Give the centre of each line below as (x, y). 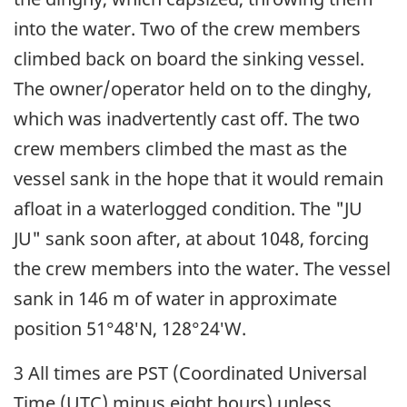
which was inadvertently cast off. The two (187, 118)
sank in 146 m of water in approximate (175, 298)
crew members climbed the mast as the (180, 148)
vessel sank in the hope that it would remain (199, 178)
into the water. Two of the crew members (187, 28)
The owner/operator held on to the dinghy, (193, 88)
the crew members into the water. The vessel (202, 268)
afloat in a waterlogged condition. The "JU (188, 208)
